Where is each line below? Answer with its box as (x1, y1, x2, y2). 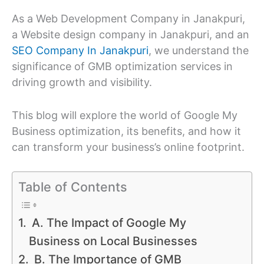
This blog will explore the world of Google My (12, 108, 237, 121)
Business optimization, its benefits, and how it (12, 124, 241, 137)
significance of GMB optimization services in (12, 60, 233, 72)
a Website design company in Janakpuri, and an (12, 28, 249, 41)
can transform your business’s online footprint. (12, 140, 245, 153)
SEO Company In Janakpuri (12, 44, 148, 57)
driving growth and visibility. (12, 75, 152, 88)
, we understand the (148, 44, 249, 57)
